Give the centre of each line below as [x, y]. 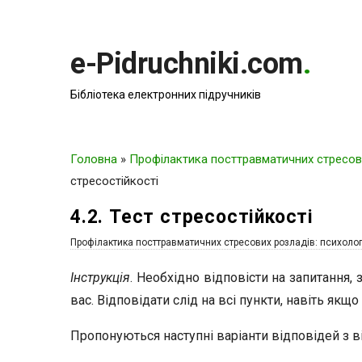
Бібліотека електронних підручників [166, 95]
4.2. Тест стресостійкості [192, 217]
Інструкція [100, 278]
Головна [94, 159]
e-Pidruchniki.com [187, 64]
